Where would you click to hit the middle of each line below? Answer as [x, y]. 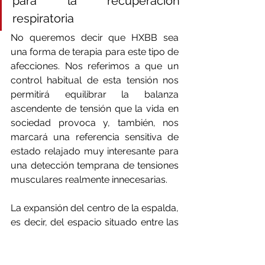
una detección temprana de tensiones [95, 165]
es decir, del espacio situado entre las [95, 222]
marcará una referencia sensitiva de [95, 137]
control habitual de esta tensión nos [95, 80]
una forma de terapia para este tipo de [95, 51]
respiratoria [43, 18]
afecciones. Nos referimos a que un [95, 66]
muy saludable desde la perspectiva [95, 250]
